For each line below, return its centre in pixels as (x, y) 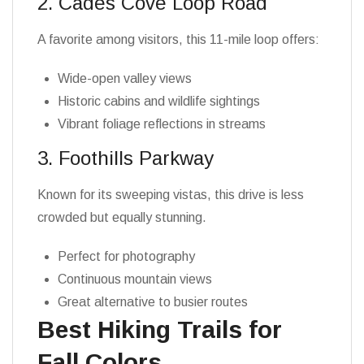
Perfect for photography (126, 256)
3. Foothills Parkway (126, 158)
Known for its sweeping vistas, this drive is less (171, 195)
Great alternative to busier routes (153, 302)
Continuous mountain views (135, 279)
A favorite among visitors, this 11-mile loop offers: (178, 39)
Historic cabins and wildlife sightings (159, 101)
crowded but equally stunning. (122, 217)
